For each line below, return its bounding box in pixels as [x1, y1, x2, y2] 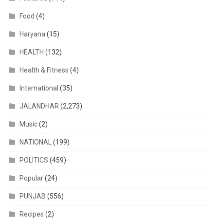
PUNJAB [19, 192, 46, 200]
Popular [19, 174, 43, 182]
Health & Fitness [19, 66, 69, 74]
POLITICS [19, 156, 48, 164]
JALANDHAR [19, 102, 59, 110]
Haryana [19, 30, 45, 38]
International [19, 84, 58, 92]
